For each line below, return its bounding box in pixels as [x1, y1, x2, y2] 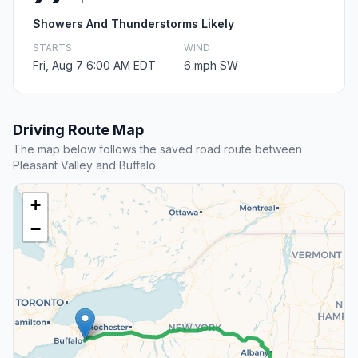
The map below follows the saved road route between [13, 142, 302, 157]
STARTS [33, 42, 72, 54]
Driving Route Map [13, 121, 144, 139]
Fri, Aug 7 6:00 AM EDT [33, 58, 156, 73]
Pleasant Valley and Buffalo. [13, 158, 158, 173]
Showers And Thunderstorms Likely [33, 17, 234, 31]
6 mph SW [184, 58, 238, 73]
